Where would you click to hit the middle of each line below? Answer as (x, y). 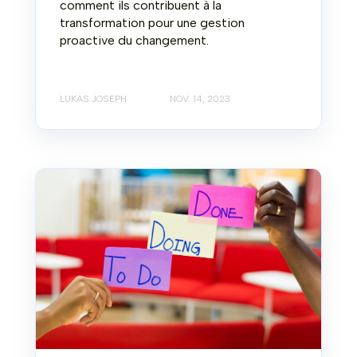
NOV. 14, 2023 (200, 99)
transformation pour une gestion (152, 22)
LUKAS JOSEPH (93, 99)
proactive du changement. (134, 40)
